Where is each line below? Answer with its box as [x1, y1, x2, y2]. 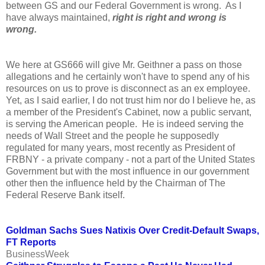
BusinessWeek [6, 249, 69, 260]
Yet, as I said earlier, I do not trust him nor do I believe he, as [6, 95, 256, 106]
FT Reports [6, 237, 56, 248]
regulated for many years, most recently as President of [6, 143, 235, 153]
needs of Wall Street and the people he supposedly [6, 131, 219, 141]
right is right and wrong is [110, 12, 227, 23]
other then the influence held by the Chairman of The [6, 178, 225, 189]
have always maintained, [6, 12, 110, 23]
